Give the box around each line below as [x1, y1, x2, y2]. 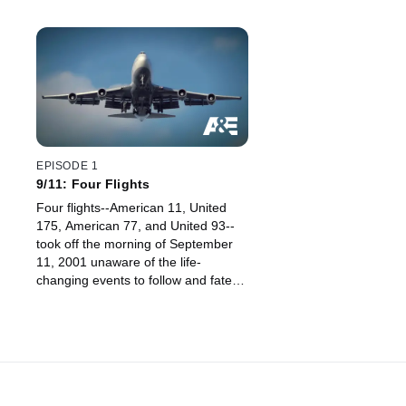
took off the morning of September [36, 237, 233, 252]
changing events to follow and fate [36, 273, 232, 288]
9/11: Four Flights [36, 177, 150, 192]
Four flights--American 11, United [36, 200, 227, 216]
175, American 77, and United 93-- [36, 218, 235, 234]
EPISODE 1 [36, 159, 99, 173]
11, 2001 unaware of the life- [36, 255, 201, 270]
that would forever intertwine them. [36, 291, 235, 306]
